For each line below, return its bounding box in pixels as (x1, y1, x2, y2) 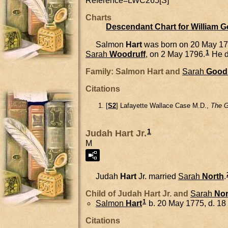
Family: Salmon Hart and (85, 67, 182, 76)
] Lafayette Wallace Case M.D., (116, 101, 211, 109)
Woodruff (109, 49, 146, 59)
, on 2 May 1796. (146, 49, 205, 59)
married (147, 172, 178, 181)
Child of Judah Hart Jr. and (85, 189, 190, 198)
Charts (85, 13, 111, 22)
